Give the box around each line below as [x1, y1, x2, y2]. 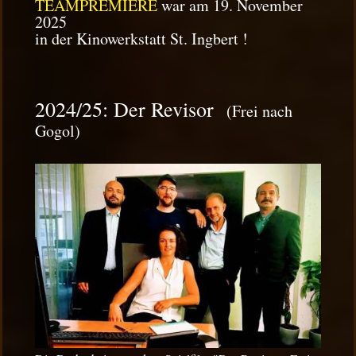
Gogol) [35, 120, 80, 142]
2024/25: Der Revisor [35, 95, 214, 123]
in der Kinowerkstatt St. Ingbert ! [35, 28, 248, 50]
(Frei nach [226, 100, 292, 122]
